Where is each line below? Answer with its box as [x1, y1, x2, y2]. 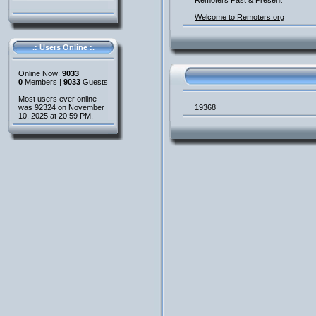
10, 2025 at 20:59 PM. [18, 111, 93, 120]
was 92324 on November [18, 103, 104, 111]
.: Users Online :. [32, 43, 95, 51]
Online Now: [18, 69, 62, 78]
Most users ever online [18, 95, 97, 103]
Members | [23, 78, 63, 86]
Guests [80, 78, 108, 86]
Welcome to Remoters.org [195, 13, 284, 21]
